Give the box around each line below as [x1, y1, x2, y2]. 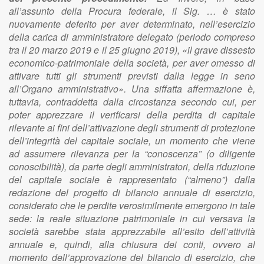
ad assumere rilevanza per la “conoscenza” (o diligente [9, 147, 255, 160]
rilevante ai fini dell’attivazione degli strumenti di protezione [9, 121, 255, 134]
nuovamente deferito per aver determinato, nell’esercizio [9, 17, 255, 31]
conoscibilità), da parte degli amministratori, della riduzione [9, 160, 255, 173]
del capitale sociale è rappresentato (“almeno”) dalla [9, 173, 255, 186]
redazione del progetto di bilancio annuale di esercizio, [9, 186, 255, 199]
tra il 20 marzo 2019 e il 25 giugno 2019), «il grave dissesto [9, 43, 255, 57]
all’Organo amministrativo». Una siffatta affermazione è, [9, 82, 255, 95]
